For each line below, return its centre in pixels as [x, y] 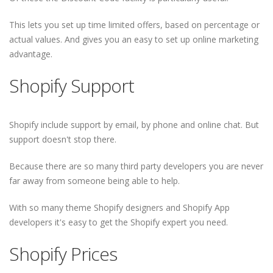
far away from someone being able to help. [94, 181]
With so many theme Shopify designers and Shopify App [119, 207]
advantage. [31, 54]
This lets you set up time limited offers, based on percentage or [134, 25]
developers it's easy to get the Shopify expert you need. [119, 222]
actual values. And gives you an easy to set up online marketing [134, 39]
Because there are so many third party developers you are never [136, 166]
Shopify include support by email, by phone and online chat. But [134, 125]
